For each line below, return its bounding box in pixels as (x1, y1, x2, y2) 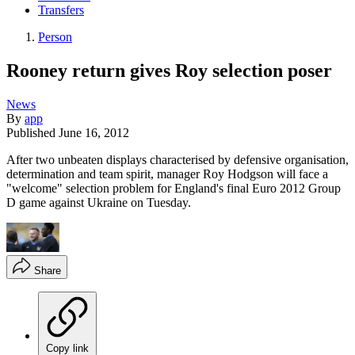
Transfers (38, 3, 84, 17)
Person (38, 30, 72, 44)
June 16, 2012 (59, 125, 129, 139)
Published (6, 125, 59, 139)
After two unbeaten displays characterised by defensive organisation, (6, 152, 349, 166)
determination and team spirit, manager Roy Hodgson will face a (6, 166, 328, 181)
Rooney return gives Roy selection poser (6, 59, 332, 81)
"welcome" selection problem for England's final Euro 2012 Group (6, 181, 341, 195)
